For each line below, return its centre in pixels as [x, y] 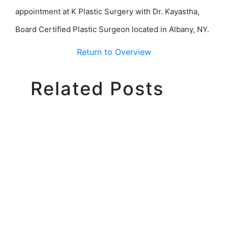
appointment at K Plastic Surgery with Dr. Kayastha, [107, 11]
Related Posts [97, 88]
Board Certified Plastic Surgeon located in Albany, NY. [112, 29]
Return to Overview [114, 52]
